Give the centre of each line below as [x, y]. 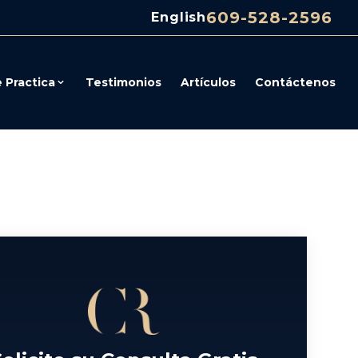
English [179, 17]
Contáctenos [295, 83]
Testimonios [123, 83]
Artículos [208, 83]
